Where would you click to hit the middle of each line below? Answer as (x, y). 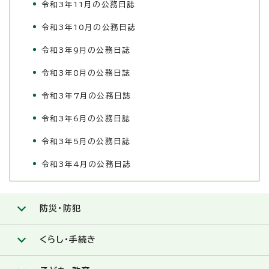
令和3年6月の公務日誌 (86, 119)
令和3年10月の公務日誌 (89, 28)
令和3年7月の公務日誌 (86, 96)
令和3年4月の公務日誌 (86, 165)
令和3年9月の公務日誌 (86, 50)
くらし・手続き (68, 240)
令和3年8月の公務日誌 (86, 73)
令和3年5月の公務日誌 (86, 142)
